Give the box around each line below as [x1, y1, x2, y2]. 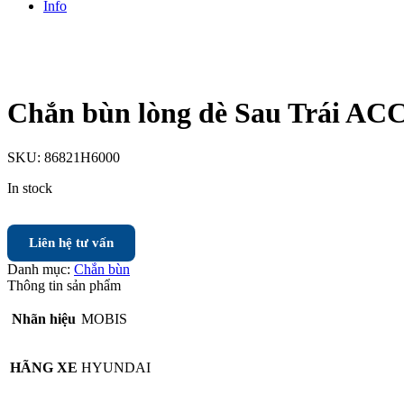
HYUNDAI [81, 359, 151, 375]
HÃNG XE [10, 359, 78, 375]
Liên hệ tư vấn [29, 234, 114, 250]
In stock [7, 179, 52, 196]
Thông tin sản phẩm [7, 277, 121, 293]
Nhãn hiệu [12, 310, 76, 326]
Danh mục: [7, 261, 74, 277]
